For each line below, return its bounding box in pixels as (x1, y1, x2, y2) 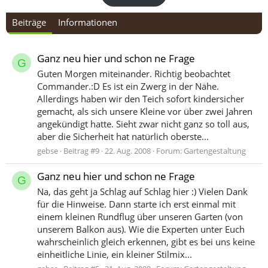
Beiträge (12, 16, 46, 28)
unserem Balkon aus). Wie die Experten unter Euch (37, 223, 245, 235)
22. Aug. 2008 (105, 145, 151, 156)
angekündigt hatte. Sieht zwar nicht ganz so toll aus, (37, 118, 249, 130)
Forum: (156, 145, 184, 156)
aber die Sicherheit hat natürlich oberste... (37, 130, 209, 143)
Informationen (58, 16, 117, 28)
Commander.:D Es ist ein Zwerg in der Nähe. (37, 80, 219, 93)
